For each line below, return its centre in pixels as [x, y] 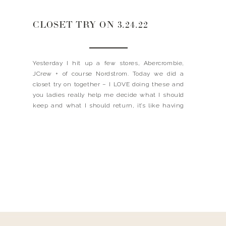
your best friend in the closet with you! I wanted [108, 116]
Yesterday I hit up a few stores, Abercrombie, [108, 63]
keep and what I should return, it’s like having [108, 105]
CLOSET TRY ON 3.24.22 [91, 26]
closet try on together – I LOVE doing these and [108, 84]
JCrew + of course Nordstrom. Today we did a [108, 74]
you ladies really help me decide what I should [108, 95]
